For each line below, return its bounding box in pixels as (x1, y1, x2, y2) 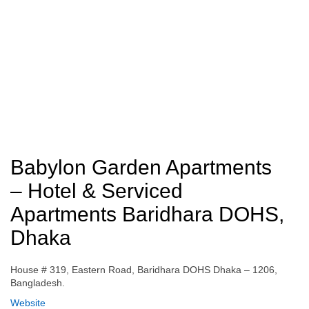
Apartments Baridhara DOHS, (10, 203, 284, 226)
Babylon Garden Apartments (10, 156, 272, 179)
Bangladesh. (10, 277, 65, 288)
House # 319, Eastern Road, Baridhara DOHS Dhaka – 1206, (10, 264, 277, 275)
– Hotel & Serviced (10, 179, 183, 202)
